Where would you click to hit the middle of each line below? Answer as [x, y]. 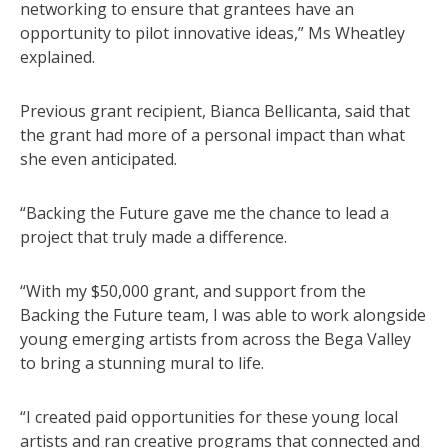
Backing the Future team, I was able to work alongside [223, 314]
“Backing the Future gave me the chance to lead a [204, 212]
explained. [57, 56]
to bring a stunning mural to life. [142, 362]
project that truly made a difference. [153, 236]
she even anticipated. [98, 158]
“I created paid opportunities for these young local [209, 416]
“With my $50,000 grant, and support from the [193, 290]
